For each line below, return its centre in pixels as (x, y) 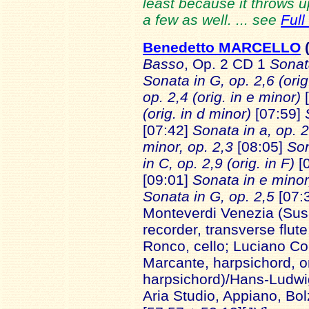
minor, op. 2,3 (190, 147)
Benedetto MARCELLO (222, 47)
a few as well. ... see (212, 20)
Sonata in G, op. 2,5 (211, 196)
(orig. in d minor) (199, 113)
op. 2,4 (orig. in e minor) (222, 97)
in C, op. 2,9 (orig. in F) (219, 163)
